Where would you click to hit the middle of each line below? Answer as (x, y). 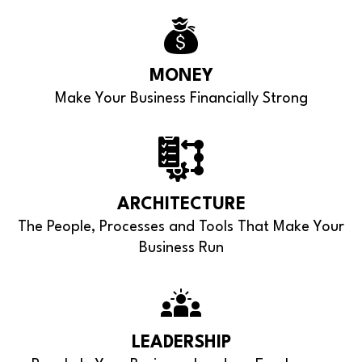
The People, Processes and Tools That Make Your (181, 227)
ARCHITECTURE (181, 204)
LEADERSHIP (181, 343)
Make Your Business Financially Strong (181, 98)
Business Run (181, 248)
